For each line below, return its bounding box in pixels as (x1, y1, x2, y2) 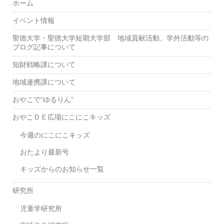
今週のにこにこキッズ (20, 130, 90, 139)
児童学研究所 (20, 204, 62, 212)
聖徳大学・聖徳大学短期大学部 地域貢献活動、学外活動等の (12, 33, 208, 42)
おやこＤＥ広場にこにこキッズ (12, 112, 110, 121)
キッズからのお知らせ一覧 (20, 164, 104, 173)
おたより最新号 (20, 147, 69, 156)
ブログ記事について (12, 42, 75, 51)
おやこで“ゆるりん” (12, 95, 73, 103)
